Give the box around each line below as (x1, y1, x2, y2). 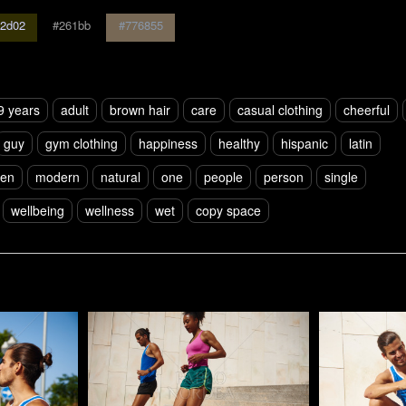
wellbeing (11, 200, 64, 219)
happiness (139, 133, 198, 152)
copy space (196, 200, 261, 219)
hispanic (281, 133, 328, 152)
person (264, 167, 304, 186)
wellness (85, 200, 134, 219)
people (204, 167, 243, 186)
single (324, 167, 358, 186)
